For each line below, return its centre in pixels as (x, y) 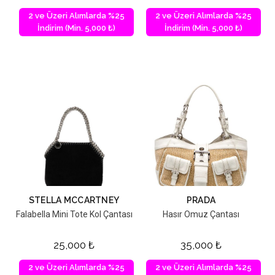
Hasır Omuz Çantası (201, 215)
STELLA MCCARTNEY (74, 200)
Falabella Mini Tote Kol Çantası (74, 215)
